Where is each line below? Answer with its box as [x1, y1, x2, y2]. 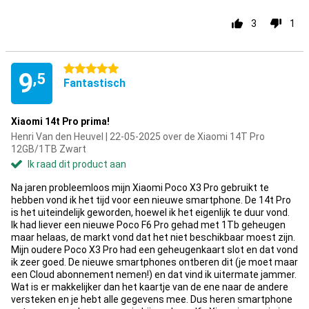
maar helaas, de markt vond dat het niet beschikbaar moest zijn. [11, 232, 295, 243]
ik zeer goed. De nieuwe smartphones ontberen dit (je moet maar [11, 257, 298, 268]
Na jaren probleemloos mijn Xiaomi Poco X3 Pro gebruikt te [11, 182, 269, 193]
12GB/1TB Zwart [11, 143, 86, 154]
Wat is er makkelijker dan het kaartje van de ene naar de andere [11, 281, 288, 292]
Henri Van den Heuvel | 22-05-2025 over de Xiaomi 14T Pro [11, 131, 265, 142]
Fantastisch [63, 77, 126, 90]
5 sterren [63, 63, 104, 74]
